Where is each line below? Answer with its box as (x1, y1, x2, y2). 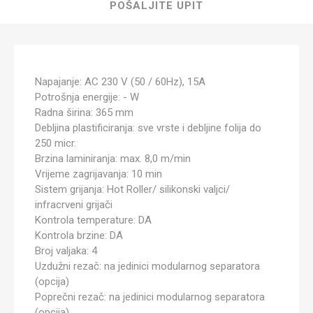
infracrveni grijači (35, 198, 112, 211)
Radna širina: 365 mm (35, 106, 133, 119)
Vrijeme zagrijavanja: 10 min (35, 168, 162, 180)
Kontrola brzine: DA (35, 229, 123, 242)
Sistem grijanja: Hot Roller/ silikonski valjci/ (35, 183, 230, 196)
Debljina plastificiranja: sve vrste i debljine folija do (35, 122, 261, 134)
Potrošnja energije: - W (35, 91, 139, 103)
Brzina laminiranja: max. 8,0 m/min (35, 152, 191, 165)
